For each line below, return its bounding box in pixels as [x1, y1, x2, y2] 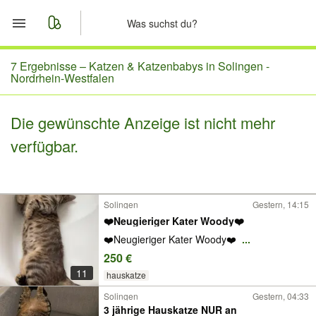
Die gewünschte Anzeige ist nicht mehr [11, 111, 275, 133]
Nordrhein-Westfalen [11, 70, 114, 86]
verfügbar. [11, 135, 78, 157]
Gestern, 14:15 [253, 198, 309, 210]
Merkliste [42, 90, 97, 109]
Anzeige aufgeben [42, 158, 151, 176]
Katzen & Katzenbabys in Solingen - [89, 58, 269, 74]
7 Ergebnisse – [11, 58, 89, 74]
